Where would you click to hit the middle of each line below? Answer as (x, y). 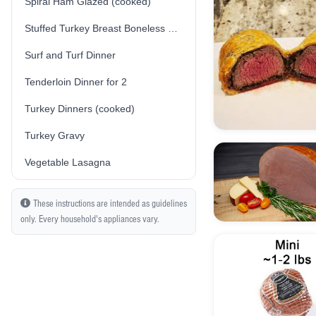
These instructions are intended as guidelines (110, 204)
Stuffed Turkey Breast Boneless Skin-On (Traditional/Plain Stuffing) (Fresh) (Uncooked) (173, 28)
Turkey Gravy (55, 135)
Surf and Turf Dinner (70, 55)
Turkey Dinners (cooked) (80, 109)
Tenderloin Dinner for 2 (76, 82)
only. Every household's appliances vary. (90, 219)
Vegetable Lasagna (68, 162)
